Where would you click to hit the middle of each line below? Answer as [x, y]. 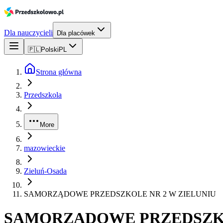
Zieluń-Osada [45, 171]
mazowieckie [45, 148]
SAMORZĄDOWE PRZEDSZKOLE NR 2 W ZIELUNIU [120, 194]
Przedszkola [43, 95]
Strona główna [59, 72]
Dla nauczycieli [28, 33]
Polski [50, 50]
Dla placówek [76, 33]
